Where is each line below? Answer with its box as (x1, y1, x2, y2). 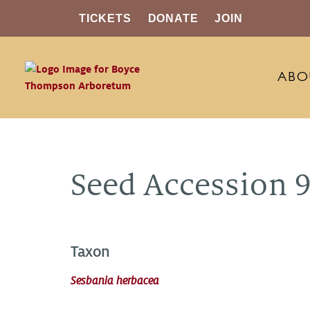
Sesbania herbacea (71, 275, 159, 288)
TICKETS (79, 12, 131, 24)
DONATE (147, 12, 199, 24)
